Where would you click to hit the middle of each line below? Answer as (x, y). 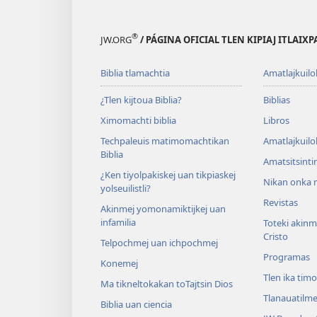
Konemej (119, 263)
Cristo (275, 236)
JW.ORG (116, 39)
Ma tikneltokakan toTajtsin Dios (167, 283)
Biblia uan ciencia (136, 304)
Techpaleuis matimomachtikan (165, 140)
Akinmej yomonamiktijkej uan (163, 208)
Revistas (280, 202)
